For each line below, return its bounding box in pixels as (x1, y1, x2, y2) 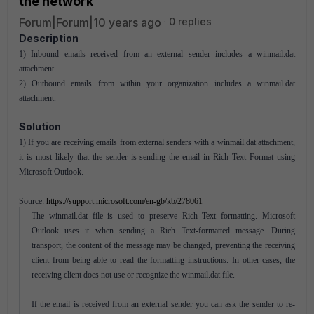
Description (19, 32, 78, 44)
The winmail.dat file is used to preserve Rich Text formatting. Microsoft (32, 211, 295, 221)
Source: (19, 196, 46, 206)
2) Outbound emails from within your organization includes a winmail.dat (19, 78, 295, 88)
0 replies (169, 15, 212, 27)
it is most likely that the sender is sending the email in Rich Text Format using (19, 152, 295, 162)
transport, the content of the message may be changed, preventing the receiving (32, 240, 295, 250)
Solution (19, 121, 61, 132)
